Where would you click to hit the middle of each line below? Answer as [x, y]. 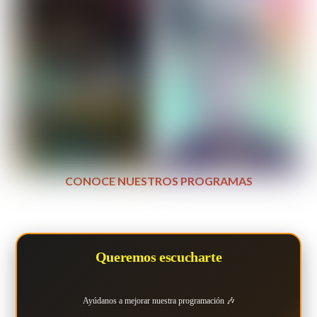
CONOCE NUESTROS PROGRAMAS [158, 181]
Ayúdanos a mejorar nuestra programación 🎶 [158, 301]
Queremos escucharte [158, 257]
